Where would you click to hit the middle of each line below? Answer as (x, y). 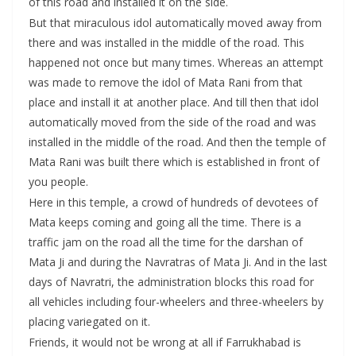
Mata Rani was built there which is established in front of (174, 162)
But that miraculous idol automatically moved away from (175, 23)
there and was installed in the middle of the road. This (166, 43)
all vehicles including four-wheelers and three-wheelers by (176, 302)
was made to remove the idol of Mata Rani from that (166, 83)
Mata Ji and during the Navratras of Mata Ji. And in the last (178, 262)
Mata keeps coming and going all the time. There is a (165, 222)
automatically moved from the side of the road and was (172, 122)
